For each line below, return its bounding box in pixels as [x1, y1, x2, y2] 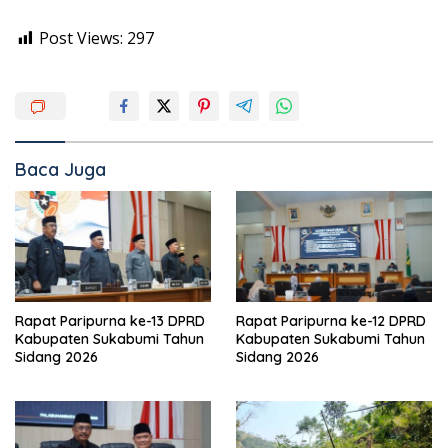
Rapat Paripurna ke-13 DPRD [15, 311, 206, 330]
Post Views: [39, 27, 123, 50]
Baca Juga [15, 158, 106, 182]
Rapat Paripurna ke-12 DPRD [236, 311, 427, 330]
